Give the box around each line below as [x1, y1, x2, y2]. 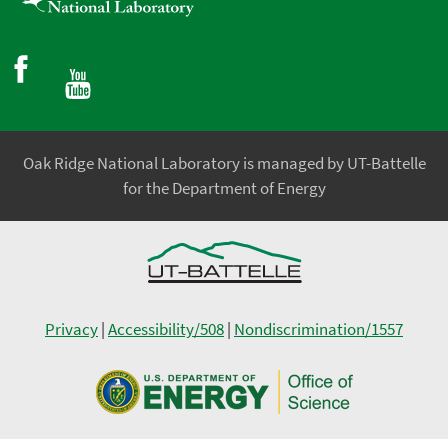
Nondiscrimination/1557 [234, 318, 403, 341]
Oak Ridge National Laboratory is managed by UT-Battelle [22, 152, 426, 175]
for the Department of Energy [122, 177, 326, 200]
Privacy [45, 318, 98, 341]
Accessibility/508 [108, 318, 224, 341]
